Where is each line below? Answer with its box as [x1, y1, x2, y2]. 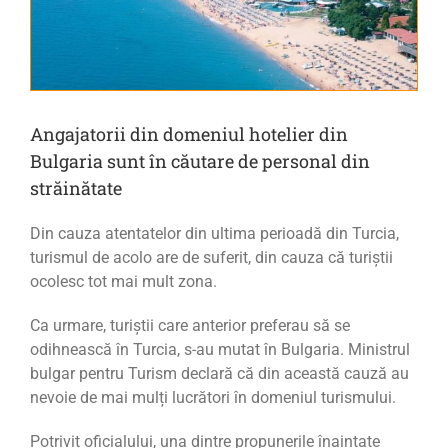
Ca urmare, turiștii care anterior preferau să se [30, 316, 350, 336]
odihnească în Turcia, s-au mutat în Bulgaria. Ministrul [30, 340, 410, 360]
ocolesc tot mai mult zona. [30, 272, 217, 292]
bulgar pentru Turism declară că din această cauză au [30, 364, 409, 384]
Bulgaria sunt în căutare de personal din [30, 149, 370, 174]
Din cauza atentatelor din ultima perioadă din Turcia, [30, 224, 399, 244]
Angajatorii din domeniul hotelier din [30, 122, 348, 147]
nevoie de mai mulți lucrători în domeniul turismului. [30, 388, 396, 408]
